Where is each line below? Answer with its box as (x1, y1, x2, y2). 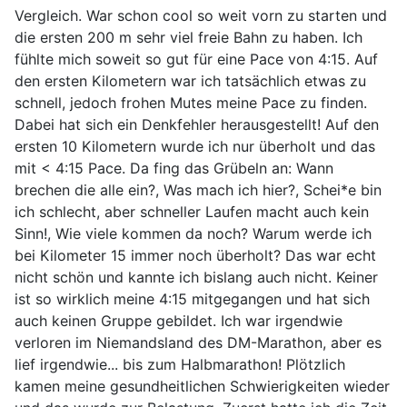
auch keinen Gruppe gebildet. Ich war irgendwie (15, 311, 342, 330)
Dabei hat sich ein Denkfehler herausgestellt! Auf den (15, 114, 379, 134)
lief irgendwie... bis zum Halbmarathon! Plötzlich (15, 354, 345, 373)
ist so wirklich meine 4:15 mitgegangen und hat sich (15, 289, 370, 308)
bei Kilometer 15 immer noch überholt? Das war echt (15, 245, 376, 264)
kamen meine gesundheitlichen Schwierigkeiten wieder (15, 376, 390, 395)
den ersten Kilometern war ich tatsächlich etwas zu (15, 71, 366, 90)
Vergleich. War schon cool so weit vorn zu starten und (15, 5, 387, 25)
